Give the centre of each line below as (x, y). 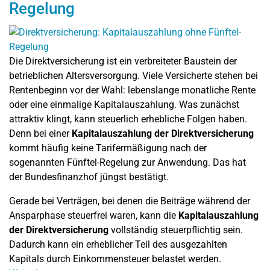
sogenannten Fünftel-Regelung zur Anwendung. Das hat (127, 162)
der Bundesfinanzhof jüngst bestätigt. (89, 177)
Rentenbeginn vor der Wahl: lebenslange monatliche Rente (132, 90)
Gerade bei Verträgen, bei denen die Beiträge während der (130, 201)
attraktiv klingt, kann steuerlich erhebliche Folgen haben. (128, 119)
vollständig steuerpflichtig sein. (176, 230)
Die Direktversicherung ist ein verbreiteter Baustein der (123, 61)
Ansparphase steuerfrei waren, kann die (94, 215)
